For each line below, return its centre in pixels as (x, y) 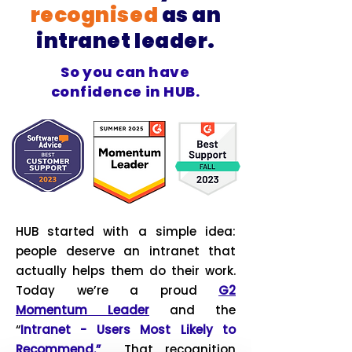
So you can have (125, 72)
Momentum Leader (82, 310)
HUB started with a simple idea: (126, 231)
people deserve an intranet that (126, 251)
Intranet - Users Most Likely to (128, 330)
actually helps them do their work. (126, 271)
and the (192, 310)
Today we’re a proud (117, 290)
